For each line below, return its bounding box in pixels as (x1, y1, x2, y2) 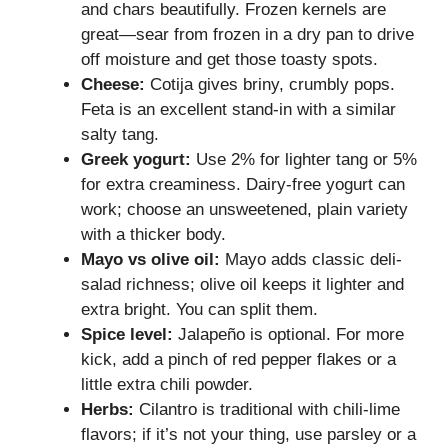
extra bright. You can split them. (81, 300, 318, 319)
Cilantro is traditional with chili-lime (134, 400, 400, 419)
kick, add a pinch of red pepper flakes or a (81, 350, 396, 369)
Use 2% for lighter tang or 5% (191, 150, 417, 169)
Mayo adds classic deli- (220, 250, 402, 269)
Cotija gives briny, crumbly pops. (145, 75, 395, 94)
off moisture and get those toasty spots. (81, 50, 378, 69)
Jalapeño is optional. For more (173, 325, 404, 344)
